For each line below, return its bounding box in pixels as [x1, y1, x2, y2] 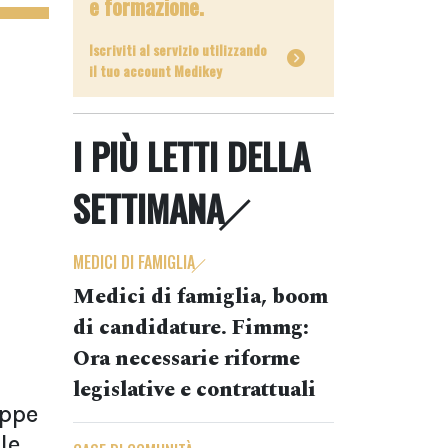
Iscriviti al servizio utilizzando [89, 39, 267, 60]
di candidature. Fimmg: [73, 312, 309, 344]
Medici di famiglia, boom [73, 281, 328, 313]
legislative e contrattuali [73, 374, 316, 406]
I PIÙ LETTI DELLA [73, 130, 310, 182]
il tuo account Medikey [89, 60, 222, 81]
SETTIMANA [73, 182, 224, 234]
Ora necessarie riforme [73, 343, 300, 375]
